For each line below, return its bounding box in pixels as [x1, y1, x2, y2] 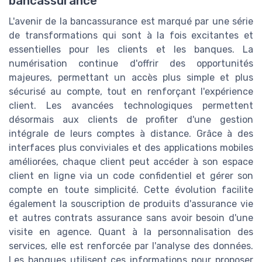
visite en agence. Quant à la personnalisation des [9, 226, 253, 237]
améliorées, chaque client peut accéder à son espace [9, 156, 253, 167]
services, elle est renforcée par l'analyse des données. [9, 240, 253, 251]
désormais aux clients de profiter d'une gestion [9, 113, 253, 125]
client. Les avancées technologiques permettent [9, 99, 253, 111]
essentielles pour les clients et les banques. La [9, 43, 253, 55]
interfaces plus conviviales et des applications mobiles [9, 142, 253, 153]
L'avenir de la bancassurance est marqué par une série [9, 15, 253, 27]
